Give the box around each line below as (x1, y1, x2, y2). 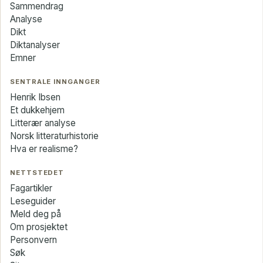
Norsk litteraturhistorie (10, 130, 99, 141)
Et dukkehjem (10, 104, 65, 116)
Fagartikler (10, 182, 52, 194)
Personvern (10, 234, 57, 245)
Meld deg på (10, 208, 61, 220)
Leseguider (10, 195, 56, 207)
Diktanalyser (10, 39, 60, 50)
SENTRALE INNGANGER (10, 77, 100, 86)
